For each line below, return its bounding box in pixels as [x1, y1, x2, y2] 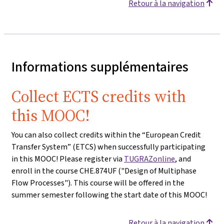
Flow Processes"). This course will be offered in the [11, 177, 184, 188]
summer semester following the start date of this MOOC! [11, 189, 207, 200]
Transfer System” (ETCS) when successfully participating [11, 141, 205, 152]
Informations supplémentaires [11, 57, 188, 76]
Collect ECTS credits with [11, 85, 186, 107]
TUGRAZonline [124, 153, 175, 164]
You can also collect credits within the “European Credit [11, 129, 201, 140]
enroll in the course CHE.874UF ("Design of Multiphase [11, 165, 196, 176]
